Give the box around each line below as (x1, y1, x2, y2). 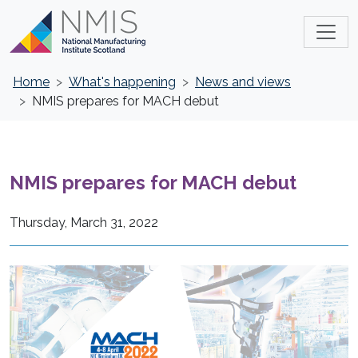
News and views (195, 74, 291, 89)
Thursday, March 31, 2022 (10, 215, 158, 230)
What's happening (69, 74, 176, 89)
